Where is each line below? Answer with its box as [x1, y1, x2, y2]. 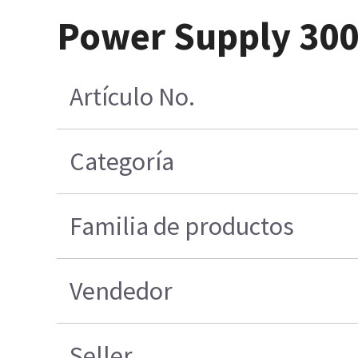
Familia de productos [70, 210, 295, 243]
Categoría [70, 145, 175, 178]
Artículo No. [70, 81, 196, 113]
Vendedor [70, 275, 173, 308]
